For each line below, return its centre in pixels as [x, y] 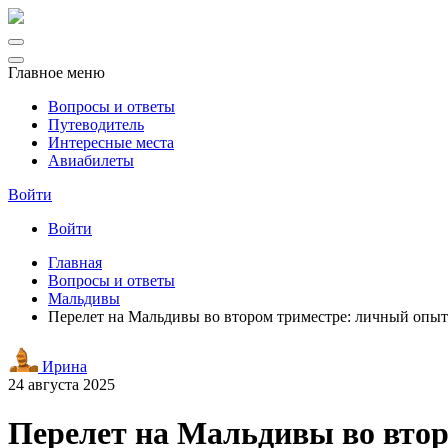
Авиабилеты [91, 160]
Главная [75, 262]
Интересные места [111, 142]
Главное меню [56, 72]
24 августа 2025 [61, 384]
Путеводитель [96, 124]
